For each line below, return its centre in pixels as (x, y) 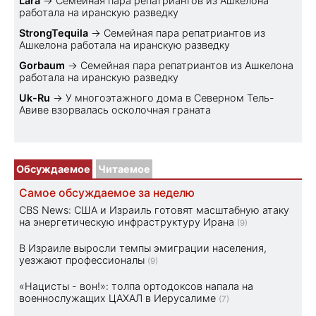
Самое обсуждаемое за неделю (107, 193)
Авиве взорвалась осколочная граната (115, 109)
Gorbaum (42, 65)
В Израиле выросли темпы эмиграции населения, (143, 248)
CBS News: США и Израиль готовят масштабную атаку (154, 209)
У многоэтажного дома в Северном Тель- (170, 97)
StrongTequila (54, 32)
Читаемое (124, 169)
